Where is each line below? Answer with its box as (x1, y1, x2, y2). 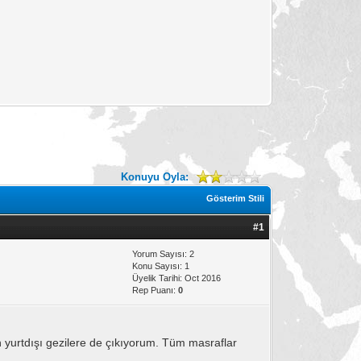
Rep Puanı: (132, 284, 179, 295)
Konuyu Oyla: (120, 170, 189, 183)
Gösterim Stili (206, 193, 265, 203)
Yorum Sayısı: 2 (132, 248, 195, 259)
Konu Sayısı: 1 (132, 260, 190, 271)
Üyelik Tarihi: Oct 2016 (132, 272, 222, 283)
